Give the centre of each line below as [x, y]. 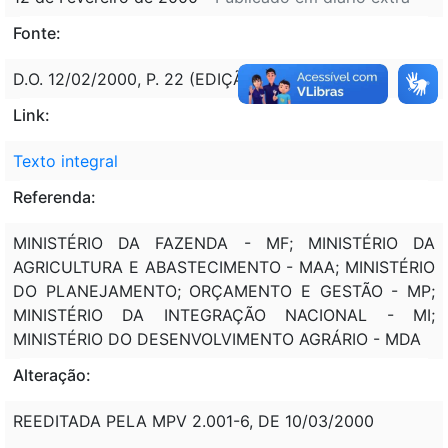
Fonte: [37, 32]
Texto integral [65, 160]
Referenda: [54, 196]
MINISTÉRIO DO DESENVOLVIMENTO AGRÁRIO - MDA [217, 338]
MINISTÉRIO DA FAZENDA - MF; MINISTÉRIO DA [224, 242]
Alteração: [52, 374]
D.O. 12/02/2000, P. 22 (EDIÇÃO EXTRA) [165, 78]
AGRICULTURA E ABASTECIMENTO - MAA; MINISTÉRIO [224, 266]
